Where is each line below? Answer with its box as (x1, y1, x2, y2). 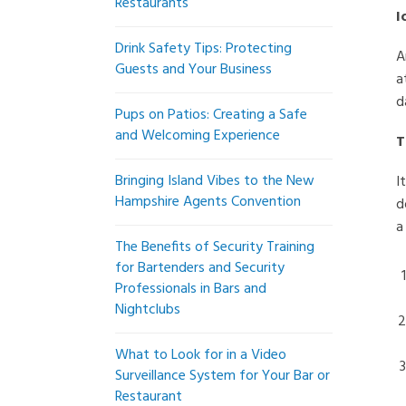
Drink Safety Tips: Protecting (115, 37, 292, 61)
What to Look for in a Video (115, 343, 286, 367)
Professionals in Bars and (115, 277, 266, 301)
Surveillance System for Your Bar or (115, 364, 330, 388)
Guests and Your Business (115, 58, 272, 82)
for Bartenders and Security (115, 256, 285, 280)
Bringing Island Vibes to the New (115, 169, 314, 193)
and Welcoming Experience (115, 124, 280, 148)
